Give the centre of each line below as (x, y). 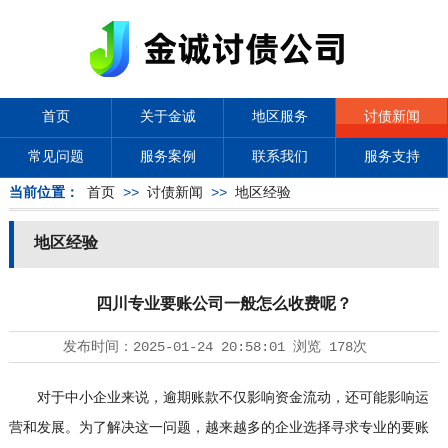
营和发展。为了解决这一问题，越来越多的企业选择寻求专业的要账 (218, 428)
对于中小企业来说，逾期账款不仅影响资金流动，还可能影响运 (218, 398)
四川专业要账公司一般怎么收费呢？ (223, 305)
